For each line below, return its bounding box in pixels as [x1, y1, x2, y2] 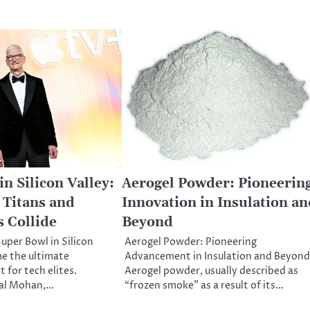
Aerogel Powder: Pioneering [124, 235, 257, 249]
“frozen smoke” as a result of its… [124, 278, 284, 293]
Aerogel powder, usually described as [124, 264, 298, 278]
